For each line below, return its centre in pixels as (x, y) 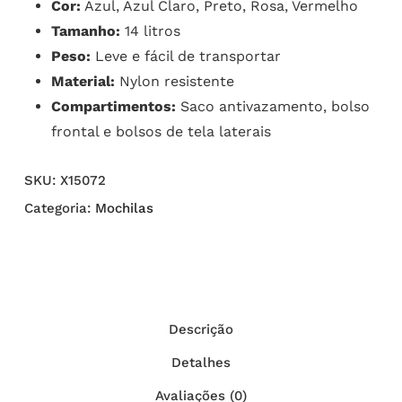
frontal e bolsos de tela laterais (161, 132)
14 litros (150, 31)
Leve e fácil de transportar (185, 57)
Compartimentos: (113, 107)
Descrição (201, 330)
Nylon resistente (174, 82)
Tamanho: (85, 31)
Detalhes (201, 363)
